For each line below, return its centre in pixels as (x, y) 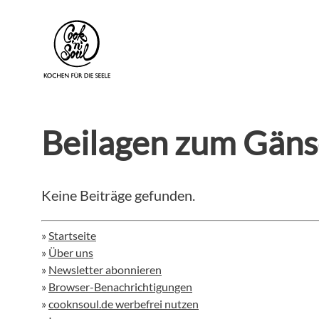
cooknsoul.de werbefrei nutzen (124, 304)
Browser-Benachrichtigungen (120, 287)
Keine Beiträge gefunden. (118, 195)
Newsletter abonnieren (105, 270)
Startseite (72, 236)
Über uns (71, 253)
